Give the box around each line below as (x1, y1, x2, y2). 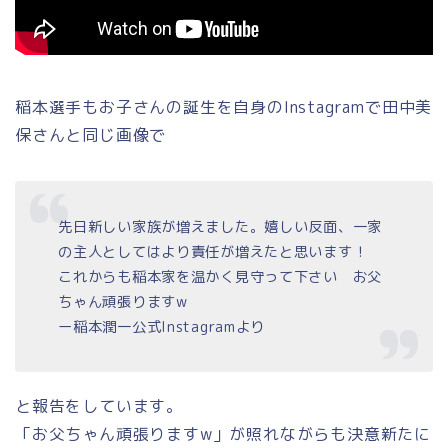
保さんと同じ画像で (15, 123, 167, 146)
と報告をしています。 (15, 395, 183, 418)
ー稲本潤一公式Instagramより (58, 317, 266, 338)
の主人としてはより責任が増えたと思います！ (58, 242, 383, 263)
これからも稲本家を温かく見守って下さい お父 (58, 267, 383, 288)
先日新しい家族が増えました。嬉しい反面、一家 (58, 217, 383, 238)
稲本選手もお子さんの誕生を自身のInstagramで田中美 (15, 95, 433, 118)
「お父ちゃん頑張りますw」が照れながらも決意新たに (15, 423, 431, 446)
